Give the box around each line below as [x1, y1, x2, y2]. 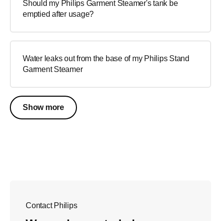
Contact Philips [26, 201, 77, 210]
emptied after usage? [23, 10, 94, 18]
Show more [23, 103, 64, 111]
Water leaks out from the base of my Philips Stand [23, 54, 189, 63]
